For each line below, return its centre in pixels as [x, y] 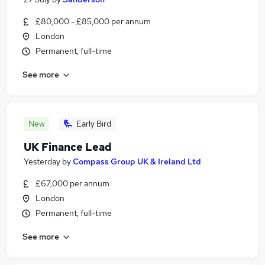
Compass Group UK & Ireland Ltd [137, 161]
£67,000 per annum [72, 183]
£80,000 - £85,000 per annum [93, 21]
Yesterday [42, 161]
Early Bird [94, 124]
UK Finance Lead [68, 147]
